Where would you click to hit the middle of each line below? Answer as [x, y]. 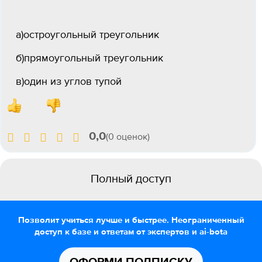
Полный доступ [131, 179]
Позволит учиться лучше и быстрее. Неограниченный [131, 220]
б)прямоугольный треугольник [89, 58]
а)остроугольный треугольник [87, 35]
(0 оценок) [128, 137]
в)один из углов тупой [69, 82]
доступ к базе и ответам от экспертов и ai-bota [131, 232]
